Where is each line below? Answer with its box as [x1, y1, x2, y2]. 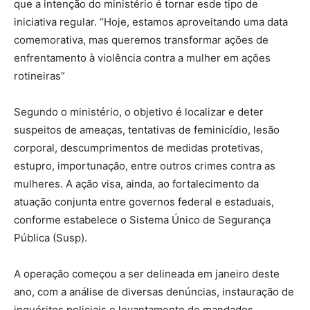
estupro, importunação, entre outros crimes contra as [14, 159, 275, 172]
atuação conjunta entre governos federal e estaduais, [14, 195, 274, 208]
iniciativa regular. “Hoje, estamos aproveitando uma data [14, 15, 288, 28]
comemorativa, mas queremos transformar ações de [14, 33, 268, 46]
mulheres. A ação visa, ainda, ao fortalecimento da [14, 177, 259, 190]
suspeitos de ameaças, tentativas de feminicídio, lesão [14, 123, 280, 136]
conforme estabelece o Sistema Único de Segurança [14, 213, 271, 226]
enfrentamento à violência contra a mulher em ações [14, 51, 271, 64]
